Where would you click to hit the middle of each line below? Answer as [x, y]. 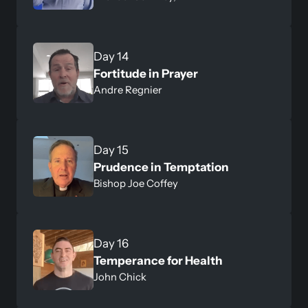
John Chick [120, 277]
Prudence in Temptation [162, 167]
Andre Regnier [128, 90]
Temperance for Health [158, 260]
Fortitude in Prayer [146, 73]
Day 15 [111, 150]
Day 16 [111, 243]
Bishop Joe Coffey [136, 183]
